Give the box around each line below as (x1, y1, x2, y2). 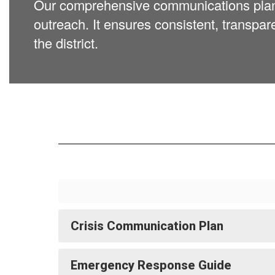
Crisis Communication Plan (71, 219, 223, 233)
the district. (34, 33, 98, 52)
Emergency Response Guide (71, 258, 231, 273)
